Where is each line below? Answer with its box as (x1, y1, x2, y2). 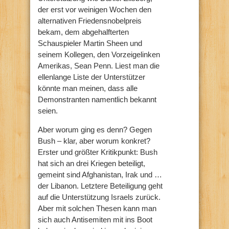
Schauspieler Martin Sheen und (38, 38, 142, 48)
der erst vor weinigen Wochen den (38, 5, 151, 14)
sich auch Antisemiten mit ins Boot (38, 215, 152, 224)
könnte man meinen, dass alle (38, 83, 138, 93)
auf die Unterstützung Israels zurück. (38, 192, 161, 201)
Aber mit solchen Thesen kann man (38, 203, 156, 213)
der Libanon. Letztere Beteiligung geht (38, 181, 163, 190)
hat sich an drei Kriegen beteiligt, (38, 158, 145, 168)
